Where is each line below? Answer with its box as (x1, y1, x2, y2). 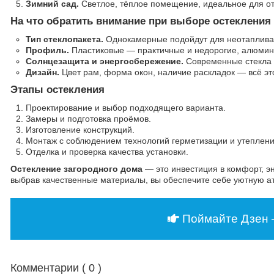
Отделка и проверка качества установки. (26, 147, 188, 157)
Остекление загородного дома (10, 164, 143, 174)
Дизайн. (26, 67, 59, 77)
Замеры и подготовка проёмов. (26, 114, 151, 124)
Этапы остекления (10, 84, 105, 95)
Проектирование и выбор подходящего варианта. (26, 103, 226, 113)
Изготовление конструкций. (26, 125, 135, 135)
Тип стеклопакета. (26, 34, 103, 44)
